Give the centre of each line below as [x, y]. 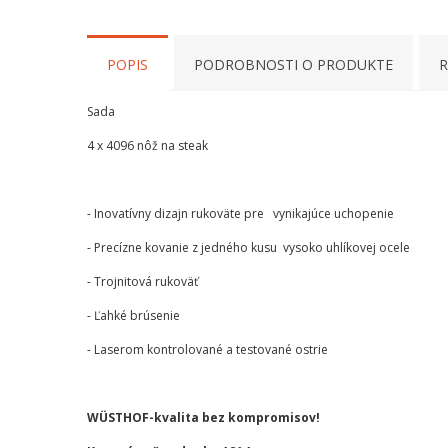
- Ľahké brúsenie [133, 315]
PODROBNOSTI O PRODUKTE [293, 64]
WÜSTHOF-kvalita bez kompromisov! [203, 417]
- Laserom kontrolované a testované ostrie [207, 349]
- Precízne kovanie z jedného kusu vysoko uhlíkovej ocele [248, 247]
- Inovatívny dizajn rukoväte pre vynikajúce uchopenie [240, 213]
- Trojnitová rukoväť [142, 281]
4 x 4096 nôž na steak [147, 145]
